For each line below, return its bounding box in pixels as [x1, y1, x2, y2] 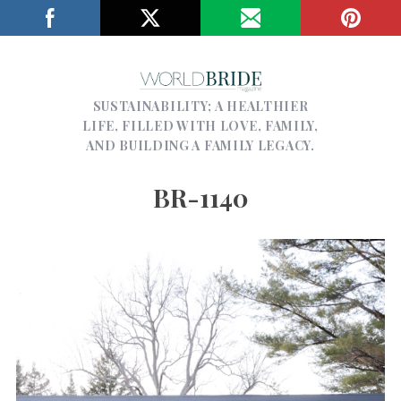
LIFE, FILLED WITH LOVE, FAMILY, [82, 116, 319, 134]
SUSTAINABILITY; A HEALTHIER [92, 97, 309, 115]
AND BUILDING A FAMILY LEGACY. [86, 136, 315, 154]
